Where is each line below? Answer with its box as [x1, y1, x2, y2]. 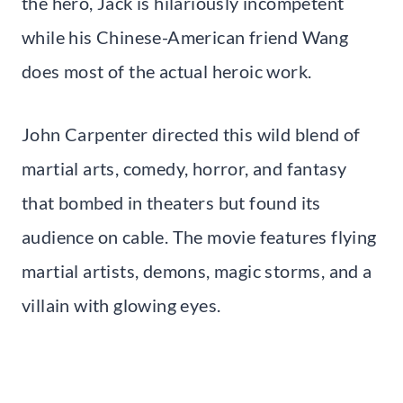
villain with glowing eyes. [22, 293, 221, 316]
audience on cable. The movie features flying [22, 225, 377, 247]
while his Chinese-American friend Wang [22, 25, 349, 48]
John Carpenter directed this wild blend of [22, 122, 361, 145]
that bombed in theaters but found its [22, 191, 321, 213]
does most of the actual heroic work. [22, 59, 312, 82]
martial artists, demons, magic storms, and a [22, 259, 372, 282]
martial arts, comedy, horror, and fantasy [22, 157, 347, 179]
